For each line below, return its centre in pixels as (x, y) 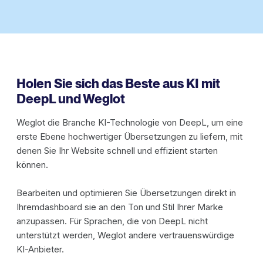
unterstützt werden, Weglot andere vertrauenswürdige (125, 235)
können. (32, 165)
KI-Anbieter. (40, 249)
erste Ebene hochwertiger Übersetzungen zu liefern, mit (129, 137)
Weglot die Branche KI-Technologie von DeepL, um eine (130, 123)
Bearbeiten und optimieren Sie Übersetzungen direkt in (126, 193)
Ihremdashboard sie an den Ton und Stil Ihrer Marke (120, 207)
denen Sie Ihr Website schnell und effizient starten (117, 151)
